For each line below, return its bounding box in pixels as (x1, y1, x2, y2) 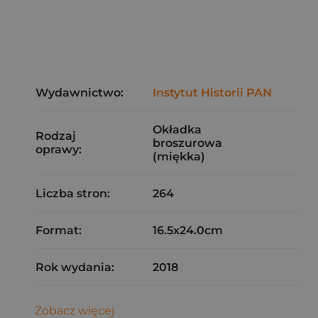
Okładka (153, 123, 202, 136)
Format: (35, 224, 82, 237)
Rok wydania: (35, 261, 114, 274)
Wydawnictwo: (35, 86, 124, 99)
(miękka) (153, 150, 205, 163)
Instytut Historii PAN (153, 86, 272, 99)
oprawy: (35, 143, 82, 156)
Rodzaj (35, 129, 76, 143)
